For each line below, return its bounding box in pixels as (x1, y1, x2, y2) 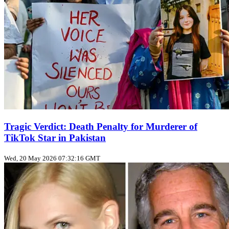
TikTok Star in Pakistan (4, 132, 106, 144)
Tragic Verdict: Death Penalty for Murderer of (4, 121, 197, 132)
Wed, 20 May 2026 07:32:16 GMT (4, 154, 100, 162)
